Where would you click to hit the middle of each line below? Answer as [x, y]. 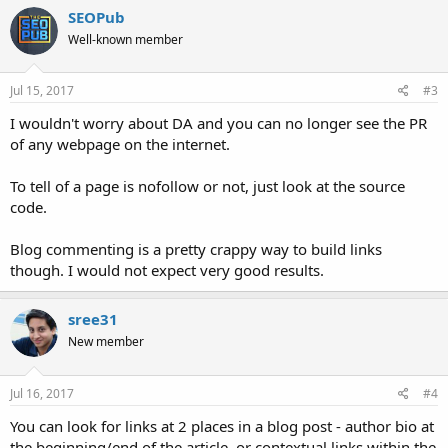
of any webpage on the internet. [120, 144]
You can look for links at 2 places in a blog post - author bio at [222, 425]
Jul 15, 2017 [42, 91]
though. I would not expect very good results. [167, 270]
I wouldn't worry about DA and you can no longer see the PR [218, 123]
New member [106, 342]
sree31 [93, 319]
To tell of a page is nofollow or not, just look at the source [207, 186]
